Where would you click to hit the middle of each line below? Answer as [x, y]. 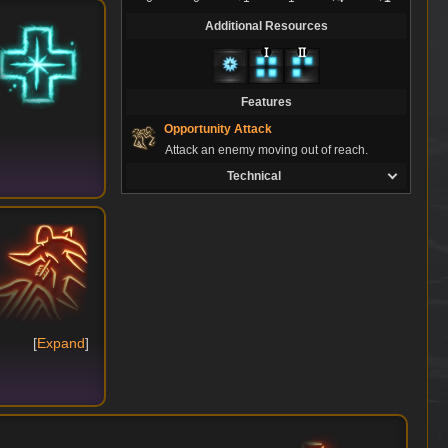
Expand [60, 343]
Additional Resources [266, 26]
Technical [253, 176]
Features [266, 102]
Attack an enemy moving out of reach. [266, 150]
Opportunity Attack [218, 128]
